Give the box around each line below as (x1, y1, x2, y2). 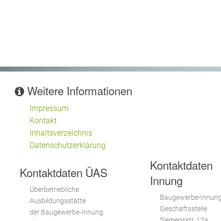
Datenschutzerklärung (30, 140, 106, 150)
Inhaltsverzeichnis (30, 128, 92, 138)
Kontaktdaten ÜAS (20, 164, 108, 180)
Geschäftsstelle (160, 204, 208, 213)
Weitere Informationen (24, 82, 132, 98)
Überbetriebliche (30, 185, 79, 194)
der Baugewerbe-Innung (30, 208, 104, 217)
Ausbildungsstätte (30, 196, 86, 205)
